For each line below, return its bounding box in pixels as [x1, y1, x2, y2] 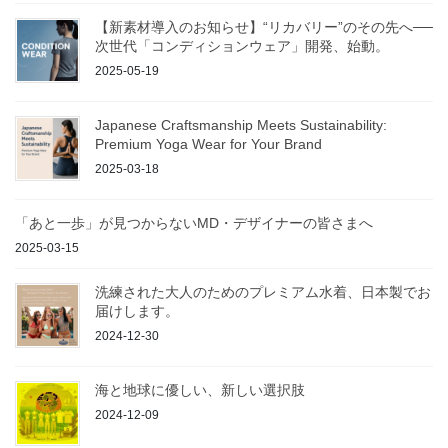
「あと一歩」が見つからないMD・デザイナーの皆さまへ [15, 215, 373, 232]
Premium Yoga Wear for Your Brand [95, 136, 322, 153]
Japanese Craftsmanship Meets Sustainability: [95, 117, 387, 134]
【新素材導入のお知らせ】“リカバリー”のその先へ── [95, 19, 433, 36]
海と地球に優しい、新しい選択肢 [95, 382, 305, 399]
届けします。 [95, 303, 179, 320]
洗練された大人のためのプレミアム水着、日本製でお [95, 284, 431, 301]
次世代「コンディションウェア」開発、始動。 [95, 38, 389, 55]
